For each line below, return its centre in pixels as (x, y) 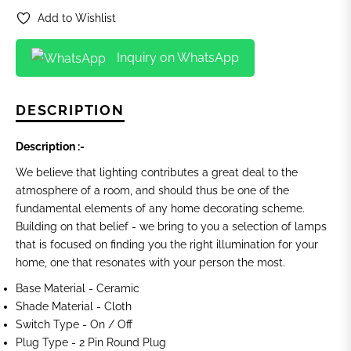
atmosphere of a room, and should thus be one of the (152, 191)
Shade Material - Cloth (74, 307)
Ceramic (118, 289)
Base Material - (56, 289)
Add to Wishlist (77, 18)
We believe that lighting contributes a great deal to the (157, 173)
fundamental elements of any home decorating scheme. (160, 209)
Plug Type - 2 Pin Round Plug (91, 343)
